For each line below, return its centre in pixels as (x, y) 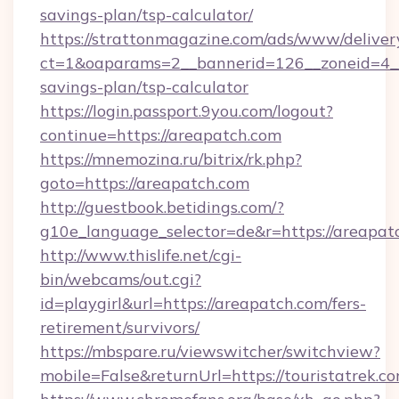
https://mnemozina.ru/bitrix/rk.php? (171, 159)
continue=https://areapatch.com (161, 135)
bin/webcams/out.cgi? (121, 279)
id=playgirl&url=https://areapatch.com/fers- (203, 303)
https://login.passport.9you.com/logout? (187, 111)
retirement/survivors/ (120, 327)
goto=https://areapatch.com (145, 183)
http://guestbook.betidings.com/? (162, 207)
